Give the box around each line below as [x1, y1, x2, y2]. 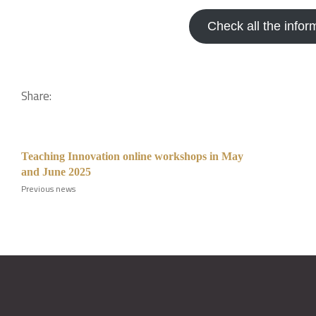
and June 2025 [21, 166, 91, 178]
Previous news [21, 182, 75, 195]
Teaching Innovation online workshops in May [21, 150, 243, 162]
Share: [21, 87, 51, 105]
